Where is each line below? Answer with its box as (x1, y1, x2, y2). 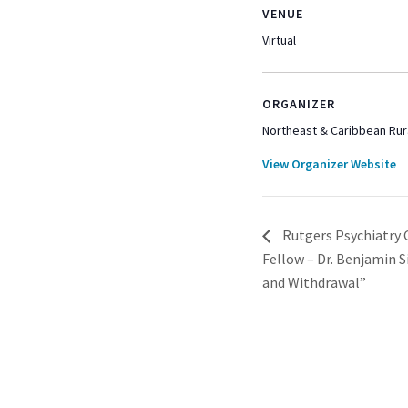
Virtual (262, 32, 296, 48)
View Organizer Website (262, 156, 396, 172)
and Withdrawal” (262, 273, 366, 292)
